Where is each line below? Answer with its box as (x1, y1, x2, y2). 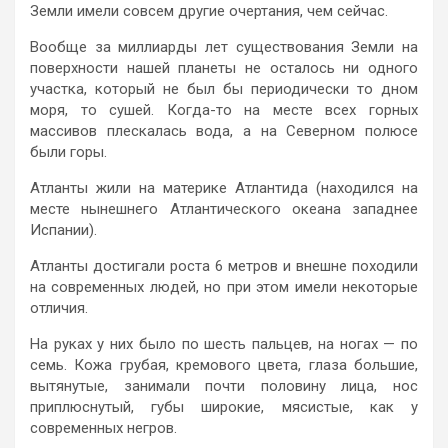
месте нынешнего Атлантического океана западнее (30, 199, 418, 218)
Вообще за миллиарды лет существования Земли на (30, 37, 418, 56)
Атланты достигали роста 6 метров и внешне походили (30, 256, 418, 275)
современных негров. (30, 418, 177, 437)
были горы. (30, 142, 107, 161)
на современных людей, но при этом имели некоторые (30, 277, 418, 296)
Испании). (30, 220, 97, 239)
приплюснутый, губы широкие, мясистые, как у (30, 397, 418, 416)
